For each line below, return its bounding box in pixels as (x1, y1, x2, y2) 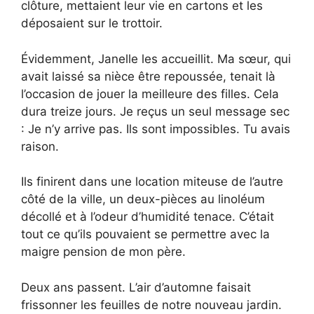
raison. (21, 139, 59, 153)
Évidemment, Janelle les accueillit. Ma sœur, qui (21, 51, 291, 66)
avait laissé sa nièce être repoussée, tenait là (21, 69, 275, 83)
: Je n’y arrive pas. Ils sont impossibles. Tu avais (21, 121, 290, 136)
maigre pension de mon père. (21, 245, 186, 259)
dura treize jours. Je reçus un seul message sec (21, 104, 289, 118)
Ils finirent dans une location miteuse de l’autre (21, 175, 283, 189)
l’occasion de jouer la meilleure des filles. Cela (21, 86, 279, 101)
